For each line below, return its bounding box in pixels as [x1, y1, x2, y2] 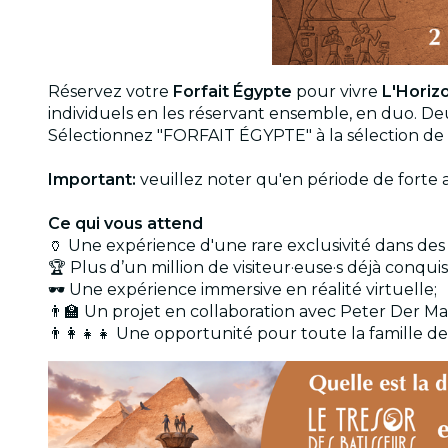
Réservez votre [48, 81, 169, 101]
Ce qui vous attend [48, 213, 203, 233]
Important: [48, 169, 136, 189]
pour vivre [292, 81, 382, 101]
